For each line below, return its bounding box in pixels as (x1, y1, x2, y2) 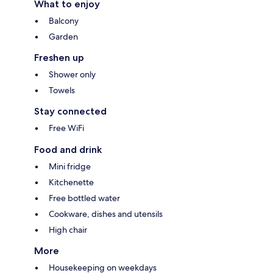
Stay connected (34, 105, 107, 118)
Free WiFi (49, 122, 84, 134)
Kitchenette (49, 177, 94, 188)
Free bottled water (49, 193, 120, 204)
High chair (49, 224, 87, 236)
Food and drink (34, 144, 102, 156)
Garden (49, 31, 78, 43)
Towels (49, 85, 75, 96)
